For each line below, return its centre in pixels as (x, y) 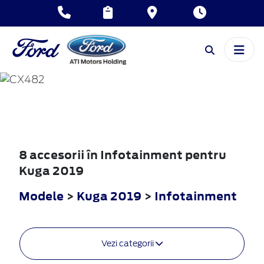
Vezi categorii (128, 243)
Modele (41, 196)
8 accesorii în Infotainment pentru (123, 154)
